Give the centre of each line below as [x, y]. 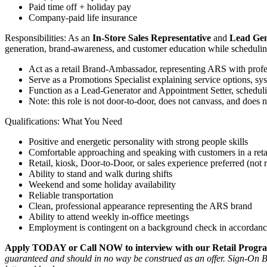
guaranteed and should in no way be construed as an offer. [116, 258]
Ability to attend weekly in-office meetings [109, 216]
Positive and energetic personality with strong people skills [138, 141]
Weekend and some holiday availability [102, 184]
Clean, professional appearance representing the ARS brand [140, 206]
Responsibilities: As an [49, 38]
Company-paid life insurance [83, 17]
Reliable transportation [71, 195]
